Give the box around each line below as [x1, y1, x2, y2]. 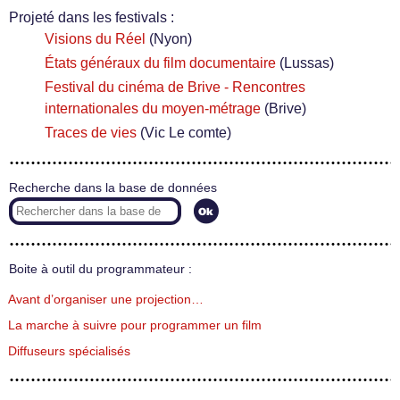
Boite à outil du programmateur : [9, 262, 192, 276]
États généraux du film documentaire [45, 55, 276, 71]
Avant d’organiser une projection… [8, 292, 204, 306]
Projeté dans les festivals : [9, 10, 174, 25]
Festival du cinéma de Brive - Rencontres [45, 79, 305, 95]
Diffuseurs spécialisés [8, 344, 130, 358]
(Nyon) [149, 31, 192, 46]
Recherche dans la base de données [9, 181, 217, 195]
